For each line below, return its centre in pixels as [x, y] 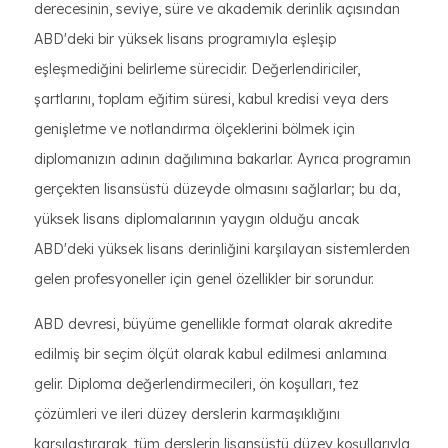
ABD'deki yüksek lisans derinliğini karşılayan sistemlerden [222, 249]
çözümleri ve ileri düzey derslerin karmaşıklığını [187, 414]
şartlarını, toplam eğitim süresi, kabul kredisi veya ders [211, 99]
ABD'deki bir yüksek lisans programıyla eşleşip [185, 39]
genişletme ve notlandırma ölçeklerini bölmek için [194, 129]
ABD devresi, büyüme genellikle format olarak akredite [213, 324]
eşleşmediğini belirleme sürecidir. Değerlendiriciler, [197, 69]
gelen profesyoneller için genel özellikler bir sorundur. [204, 279]
